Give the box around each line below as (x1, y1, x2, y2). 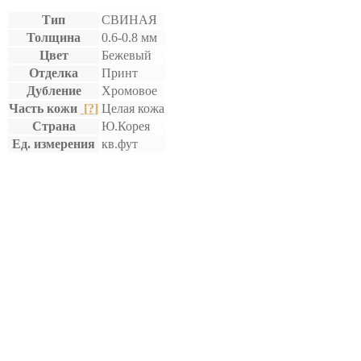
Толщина (27, 30, 81, 44)
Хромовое (102, 83, 157, 98)
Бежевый (102, 48, 151, 62)
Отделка (29, 65, 78, 80)
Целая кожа (102, 101, 164, 115)
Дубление (26, 83, 81, 98)
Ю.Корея (102, 118, 150, 133)
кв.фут (102, 136, 138, 151)
